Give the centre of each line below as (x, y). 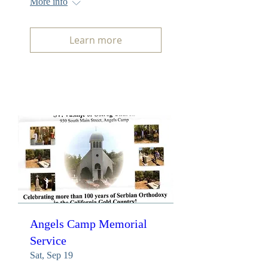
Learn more (96, 40)
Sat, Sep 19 (51, 255)
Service (48, 240)
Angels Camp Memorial (89, 223)
